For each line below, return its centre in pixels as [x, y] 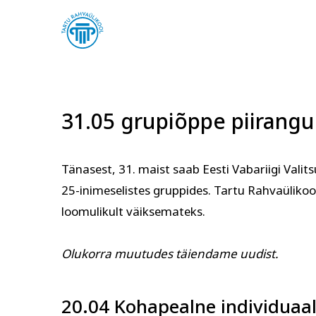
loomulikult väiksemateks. [133, 212]
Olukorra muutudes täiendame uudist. [170, 254]
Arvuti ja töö [141, 191]
